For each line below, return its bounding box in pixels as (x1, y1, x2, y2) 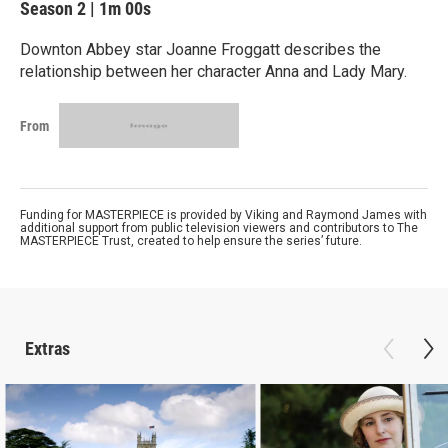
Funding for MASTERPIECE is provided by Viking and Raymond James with (20, 208, 427, 222)
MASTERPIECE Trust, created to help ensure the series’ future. (20, 234, 362, 248)
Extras (25, 338, 70, 359)
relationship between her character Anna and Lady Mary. (20, 62, 407, 81)
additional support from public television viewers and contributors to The (20, 221, 418, 235)
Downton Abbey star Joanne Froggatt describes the (20, 40, 381, 59)
